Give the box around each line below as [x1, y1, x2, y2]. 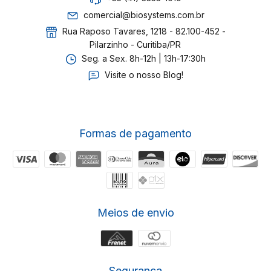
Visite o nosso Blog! [104, 70, 183, 80]
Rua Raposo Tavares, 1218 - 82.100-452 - [59, 26, 226, 37]
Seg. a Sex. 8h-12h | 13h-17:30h [79, 53, 206, 64]
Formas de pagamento [79, 127, 192, 140]
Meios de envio [97, 206, 174, 220]
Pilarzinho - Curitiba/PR [90, 39, 181, 50]
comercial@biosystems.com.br [83, 10, 204, 20]
